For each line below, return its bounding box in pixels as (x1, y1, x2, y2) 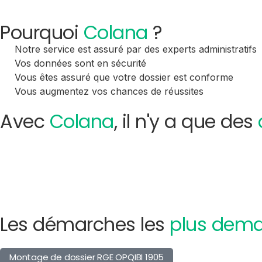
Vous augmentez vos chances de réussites (15, 85, 204, 97)
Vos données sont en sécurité (15, 57, 146, 69)
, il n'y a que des (113, 108, 258, 135)
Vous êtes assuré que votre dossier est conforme (15, 71, 233, 83)
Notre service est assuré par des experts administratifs (15, 43, 257, 55)
